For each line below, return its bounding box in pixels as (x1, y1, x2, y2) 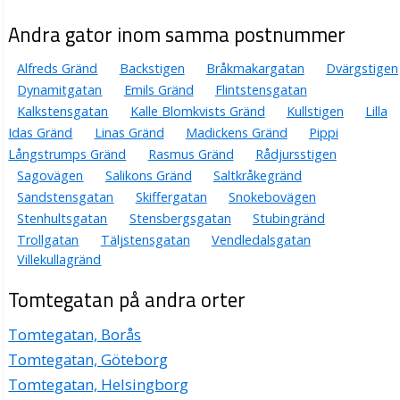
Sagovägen (17, 166, 84, 184)
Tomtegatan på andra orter (8, 284, 246, 315)
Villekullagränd (17, 250, 102, 268)
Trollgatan (17, 230, 79, 248)
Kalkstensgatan (17, 102, 109, 120)
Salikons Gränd (104, 166, 192, 184)
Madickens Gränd (185, 123, 287, 141)
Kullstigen (286, 102, 344, 120)
